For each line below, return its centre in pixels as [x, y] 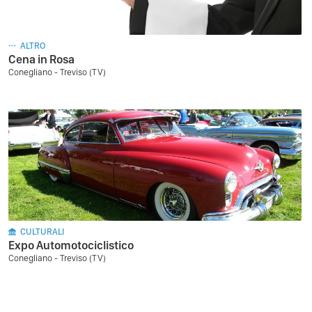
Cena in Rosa [41, 59]
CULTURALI [42, 232]
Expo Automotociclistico [71, 245]
